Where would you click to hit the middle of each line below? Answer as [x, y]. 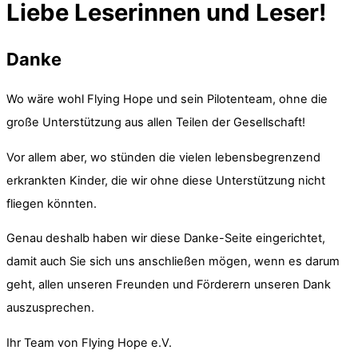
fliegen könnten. [52, 203]
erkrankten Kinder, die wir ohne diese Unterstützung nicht [166, 180]
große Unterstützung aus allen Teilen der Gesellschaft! [156, 123]
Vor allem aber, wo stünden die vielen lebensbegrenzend [163, 157]
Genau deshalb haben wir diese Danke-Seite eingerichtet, [166, 239]
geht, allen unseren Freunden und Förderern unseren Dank [169, 285]
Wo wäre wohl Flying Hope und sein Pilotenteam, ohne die [167, 99]
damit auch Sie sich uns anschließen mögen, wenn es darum [173, 262]
